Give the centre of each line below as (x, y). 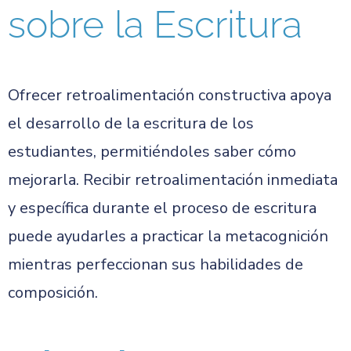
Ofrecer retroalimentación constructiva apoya (170, 95)
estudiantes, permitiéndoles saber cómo (152, 152)
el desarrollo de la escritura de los (131, 123)
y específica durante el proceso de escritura (162, 208)
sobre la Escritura (155, 24)
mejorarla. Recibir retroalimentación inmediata (173, 180)
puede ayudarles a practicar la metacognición (168, 236)
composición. (53, 293)
